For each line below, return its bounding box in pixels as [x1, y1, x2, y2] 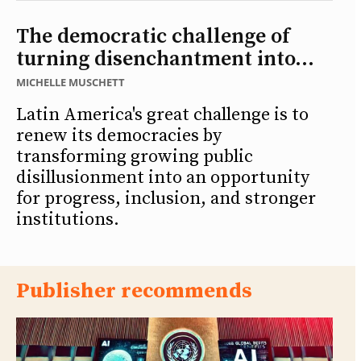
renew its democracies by [16, 124, 222, 147]
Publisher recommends [16, 278, 252, 305]
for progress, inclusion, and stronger [16, 187, 316, 210]
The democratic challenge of [16, 23, 289, 50]
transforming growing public [16, 145, 253, 168]
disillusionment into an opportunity [16, 166, 309, 189]
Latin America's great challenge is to [16, 103, 309, 126]
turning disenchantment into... [16, 45, 314, 73]
